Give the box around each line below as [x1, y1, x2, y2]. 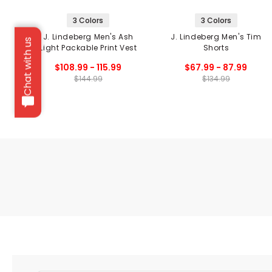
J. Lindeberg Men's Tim [171, 31, 262, 42]
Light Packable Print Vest [39, 42, 137, 53]
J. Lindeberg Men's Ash [42, 31, 134, 42]
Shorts [203, 42, 229, 53]
